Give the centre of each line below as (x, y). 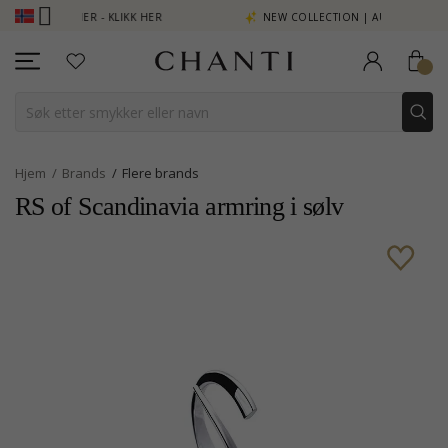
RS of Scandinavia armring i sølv (179, 206)
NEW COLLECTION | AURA (302, 17)
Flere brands (160, 173)
